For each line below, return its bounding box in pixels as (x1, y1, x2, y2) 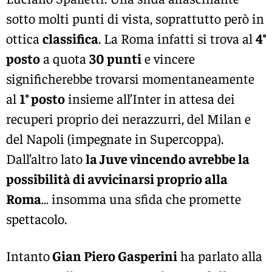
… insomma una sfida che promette (41, 189, 241, 207)
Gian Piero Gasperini (50, 246, 177, 264)
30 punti (89, 49, 141, 67)
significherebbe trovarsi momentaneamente (6, 69, 254, 87)
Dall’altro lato (6, 149, 86, 167)
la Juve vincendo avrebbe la (86, 149, 250, 167)
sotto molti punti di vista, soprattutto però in (6, 9, 264, 27)
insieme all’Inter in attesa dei (65, 89, 235, 107)
